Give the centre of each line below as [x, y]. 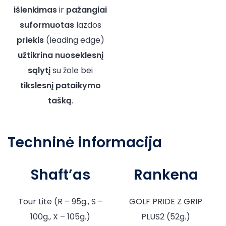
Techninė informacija [85, 142]
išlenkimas [35, 10]
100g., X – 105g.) [60, 216]
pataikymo [78, 85]
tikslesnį [37, 85]
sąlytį [39, 70]
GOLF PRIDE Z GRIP [166, 201]
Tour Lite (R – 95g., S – [60, 201]
